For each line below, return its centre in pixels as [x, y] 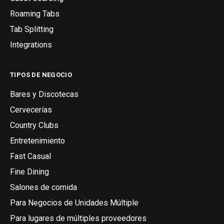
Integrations [31, 44]
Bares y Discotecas [44, 94]
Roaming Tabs [35, 13]
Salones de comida [43, 187]
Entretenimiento [37, 140]
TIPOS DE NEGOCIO [41, 74]
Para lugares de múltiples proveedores [78, 218]
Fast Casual [30, 156]
